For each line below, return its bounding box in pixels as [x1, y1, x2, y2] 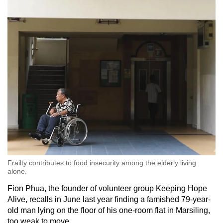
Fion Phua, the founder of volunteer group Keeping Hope [7, 184, 207, 193]
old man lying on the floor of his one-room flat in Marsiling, [7, 206, 210, 215]
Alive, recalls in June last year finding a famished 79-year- [7, 195, 211, 204]
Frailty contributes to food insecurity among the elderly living [7, 158, 196, 167]
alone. [7, 167, 27, 175]
